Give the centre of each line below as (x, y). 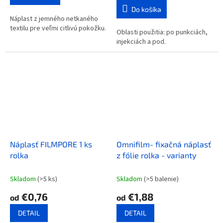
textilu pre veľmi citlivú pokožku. (58, 28)
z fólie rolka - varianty (156, 155)
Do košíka (146, 9)
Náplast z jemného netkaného (54, 19)
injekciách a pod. (141, 42)
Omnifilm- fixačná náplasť (164, 144)
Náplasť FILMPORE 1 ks (51, 144)
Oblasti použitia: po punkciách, (162, 32)
